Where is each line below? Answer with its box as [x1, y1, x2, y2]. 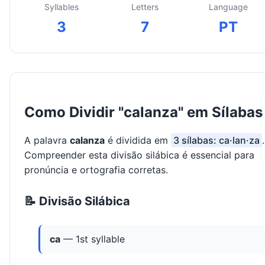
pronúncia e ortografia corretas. [24, 164, 168, 176]
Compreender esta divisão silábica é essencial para [24, 149, 254, 161]
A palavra [24, 134, 70, 147]
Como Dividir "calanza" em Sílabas [24, 104, 263, 121]
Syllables [44, 2, 79, 12]
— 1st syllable [60, 233, 125, 245]
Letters [131, 2, 159, 12]
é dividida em [105, 134, 171, 147]
